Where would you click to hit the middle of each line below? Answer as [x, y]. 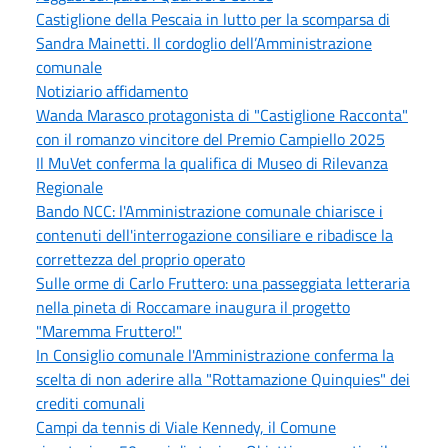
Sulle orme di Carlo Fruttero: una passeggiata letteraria [223, 282]
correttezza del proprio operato [140, 258]
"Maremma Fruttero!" [109, 330]
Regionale [69, 186]
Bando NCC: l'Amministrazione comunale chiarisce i [209, 210]
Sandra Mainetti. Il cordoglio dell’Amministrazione [204, 42]
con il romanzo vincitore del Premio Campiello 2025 [210, 138]
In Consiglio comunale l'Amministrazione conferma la [215, 354]
